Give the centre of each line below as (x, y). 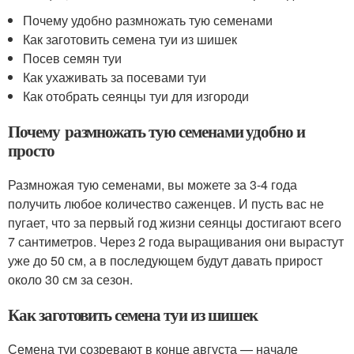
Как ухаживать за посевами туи (115, 77)
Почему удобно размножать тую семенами (148, 21)
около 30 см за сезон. (70, 280)
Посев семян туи (73, 58)
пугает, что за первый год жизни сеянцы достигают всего (175, 223)
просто (31, 151)
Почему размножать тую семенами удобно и (157, 132)
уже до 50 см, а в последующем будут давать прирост (165, 261)
